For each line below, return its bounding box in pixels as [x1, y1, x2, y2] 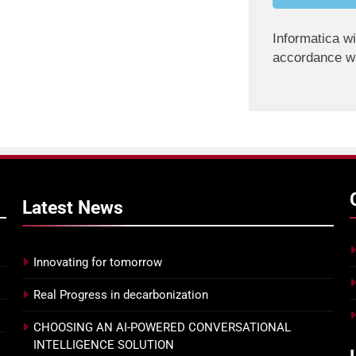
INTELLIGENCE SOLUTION [33, 338, 174, 353]
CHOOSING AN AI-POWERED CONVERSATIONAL [33, 320, 291, 335]
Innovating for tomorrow [33, 255, 162, 270]
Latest [22, 196, 78, 219]
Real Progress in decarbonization [33, 288, 208, 303]
